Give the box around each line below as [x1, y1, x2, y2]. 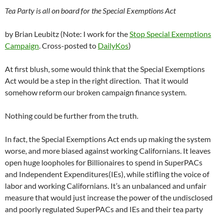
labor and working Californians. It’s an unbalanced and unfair [5, 181, 206, 191]
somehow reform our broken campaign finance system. [5, 88, 186, 97]
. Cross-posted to [39, 41, 98, 51]
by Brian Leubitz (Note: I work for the [5, 29, 129, 39]
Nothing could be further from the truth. [5, 111, 138, 121]
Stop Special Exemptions [129, 29, 211, 39]
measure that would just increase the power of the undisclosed [5, 193, 213, 202]
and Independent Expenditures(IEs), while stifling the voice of [5, 169, 209, 179]
